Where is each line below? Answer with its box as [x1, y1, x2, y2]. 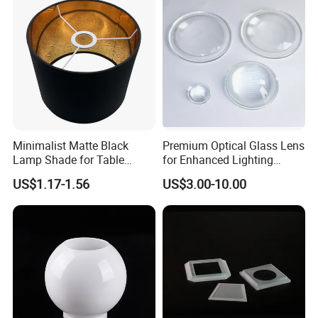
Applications [162, 166, 225, 182]
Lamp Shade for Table [13, 152, 125, 168]
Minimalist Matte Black [13, 138, 129, 154]
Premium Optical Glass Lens [162, 138, 305, 154]
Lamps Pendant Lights [13, 166, 127, 182]
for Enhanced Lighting [162, 152, 273, 168]
